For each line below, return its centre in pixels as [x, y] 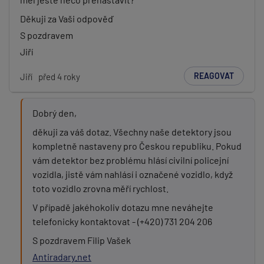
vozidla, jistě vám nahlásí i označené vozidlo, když [133, 174]
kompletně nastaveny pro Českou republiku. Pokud [137, 146]
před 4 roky [59, 76]
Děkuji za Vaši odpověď [67, 19]
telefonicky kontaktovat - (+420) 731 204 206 [122, 221]
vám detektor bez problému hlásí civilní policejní [131, 160]
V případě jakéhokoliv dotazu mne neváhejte [123, 207]
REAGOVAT [214, 76]
